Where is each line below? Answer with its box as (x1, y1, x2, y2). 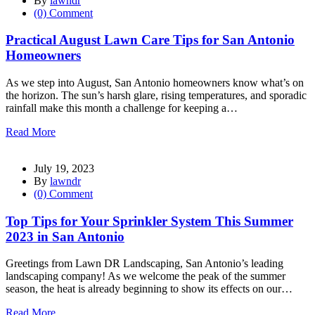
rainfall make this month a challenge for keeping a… (6, 101, 238, 114)
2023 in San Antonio (6, 229, 124, 244)
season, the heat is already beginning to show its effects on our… (6, 283, 292, 295)
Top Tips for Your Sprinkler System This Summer (6, 213, 293, 229)
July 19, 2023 (34, 162, 94, 174)
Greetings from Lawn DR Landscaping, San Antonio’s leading (6, 257, 283, 270)
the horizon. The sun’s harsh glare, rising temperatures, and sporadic (6, 89, 307, 101)
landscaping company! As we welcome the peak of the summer (6, 270, 285, 283)
